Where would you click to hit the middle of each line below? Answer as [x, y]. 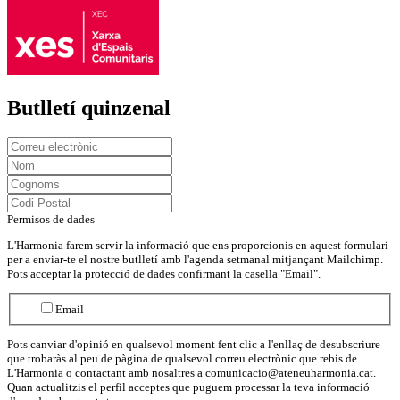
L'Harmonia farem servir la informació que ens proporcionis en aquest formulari [198, 246]
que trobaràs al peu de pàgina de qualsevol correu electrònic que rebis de [182, 359]
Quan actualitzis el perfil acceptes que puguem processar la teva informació [188, 387]
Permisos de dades [51, 220]
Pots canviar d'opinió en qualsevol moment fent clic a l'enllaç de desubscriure [194, 345]
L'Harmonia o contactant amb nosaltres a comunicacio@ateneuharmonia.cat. [192, 373]
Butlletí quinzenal [89, 108]
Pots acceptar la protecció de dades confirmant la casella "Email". [164, 274]
